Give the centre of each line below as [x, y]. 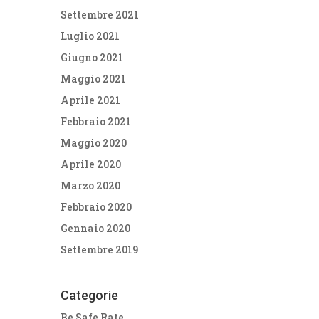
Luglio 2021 [90, 36]
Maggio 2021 [94, 78]
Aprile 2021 [91, 100]
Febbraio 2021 [96, 121]
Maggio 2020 [94, 142]
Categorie [90, 295]
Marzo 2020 [91, 185]
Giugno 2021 [92, 57]
